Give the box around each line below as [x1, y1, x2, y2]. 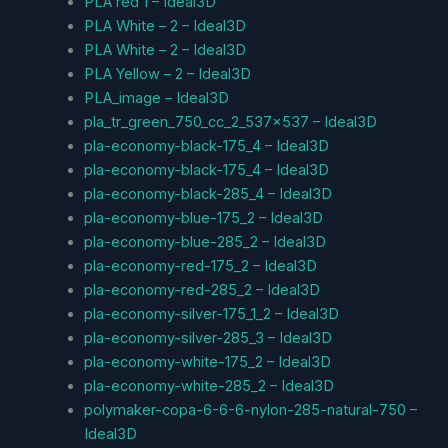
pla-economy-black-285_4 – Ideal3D [83, 184, 332, 203]
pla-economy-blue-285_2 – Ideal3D [83, 232, 326, 251]
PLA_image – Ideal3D [83, 88, 229, 107]
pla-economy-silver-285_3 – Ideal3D [83, 328, 332, 347]
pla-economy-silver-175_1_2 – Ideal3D [83, 304, 339, 323]
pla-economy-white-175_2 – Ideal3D [83, 352, 331, 371]
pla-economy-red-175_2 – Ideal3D [83, 256, 317, 275]
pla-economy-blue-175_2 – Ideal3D [83, 208, 323, 227]
